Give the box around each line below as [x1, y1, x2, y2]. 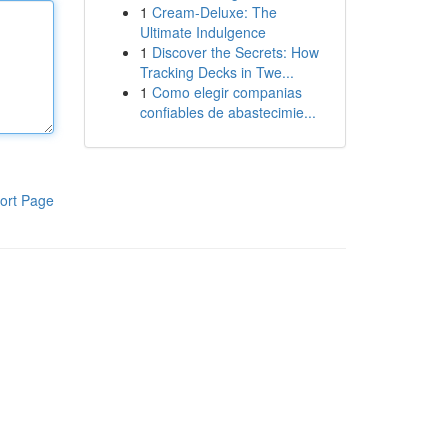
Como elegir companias [151, 82, 302, 102]
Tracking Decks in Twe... [139, 62, 294, 82]
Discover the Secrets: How [151, 42, 319, 62]
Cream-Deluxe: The [151, 2, 277, 22]
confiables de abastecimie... [139, 102, 316, 122]
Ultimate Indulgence [139, 22, 266, 42]
